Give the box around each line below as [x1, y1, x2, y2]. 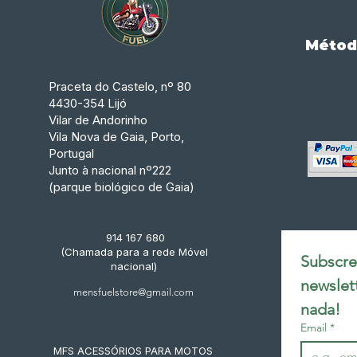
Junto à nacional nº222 [48, 163, 171, 178]
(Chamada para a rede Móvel [60, 245, 208, 258]
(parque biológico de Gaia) [48, 179, 194, 194]
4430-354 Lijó [48, 96, 127, 111]
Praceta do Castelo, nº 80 [48, 79, 191, 94]
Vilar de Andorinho [48, 112, 147, 127]
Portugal [48, 146, 94, 161]
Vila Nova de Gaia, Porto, [48, 129, 184, 144]
